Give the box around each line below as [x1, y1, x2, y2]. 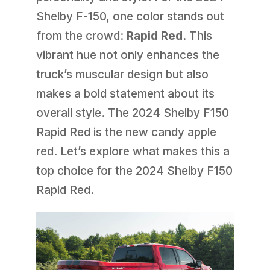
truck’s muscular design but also [36, 67, 209, 81]
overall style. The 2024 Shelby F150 [36, 105, 229, 120]
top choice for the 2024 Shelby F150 [36, 163, 233, 178]
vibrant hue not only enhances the [36, 48, 219, 62]
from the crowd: [36, 28, 127, 43]
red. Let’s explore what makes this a [36, 144, 230, 159]
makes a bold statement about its [36, 86, 215, 101]
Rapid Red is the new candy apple [36, 125, 216, 139]
